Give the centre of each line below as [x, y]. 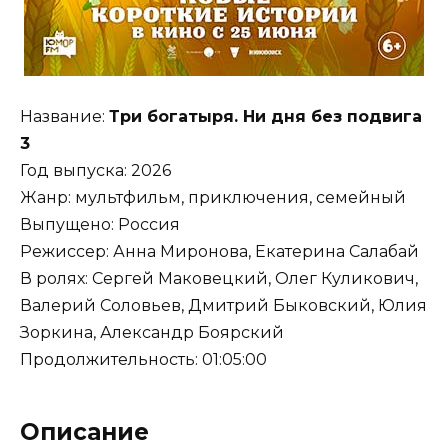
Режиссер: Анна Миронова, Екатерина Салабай [219, 252]
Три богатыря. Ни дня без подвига [265, 117]
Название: [64, 117]
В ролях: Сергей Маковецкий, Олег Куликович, [219, 279]
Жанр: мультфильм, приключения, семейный [213, 198]
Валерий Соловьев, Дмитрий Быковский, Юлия [223, 306]
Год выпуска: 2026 [95, 171]
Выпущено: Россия [100, 225]
